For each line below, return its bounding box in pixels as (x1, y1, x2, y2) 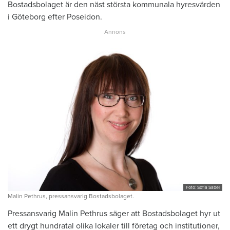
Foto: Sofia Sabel (186, 185, 220, 191)
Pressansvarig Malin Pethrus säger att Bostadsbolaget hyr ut (8, 208, 220, 219)
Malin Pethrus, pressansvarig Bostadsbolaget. (8, 193, 134, 200)
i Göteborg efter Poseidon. (8, 11, 102, 22)
